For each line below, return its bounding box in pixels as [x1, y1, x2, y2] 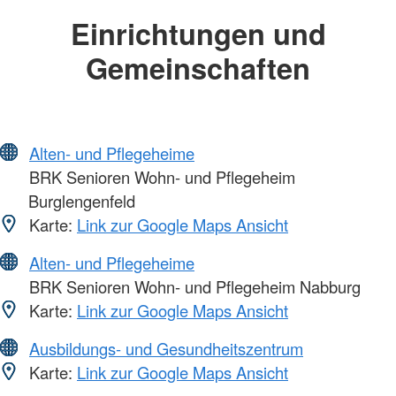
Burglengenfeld [28, 189, 135, 213]
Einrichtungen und [70, 11, 326, 54]
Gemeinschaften [86, 46, 310, 88]
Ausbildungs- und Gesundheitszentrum [29, 337, 303, 361]
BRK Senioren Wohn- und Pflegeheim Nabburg [25, 275, 361, 299]
